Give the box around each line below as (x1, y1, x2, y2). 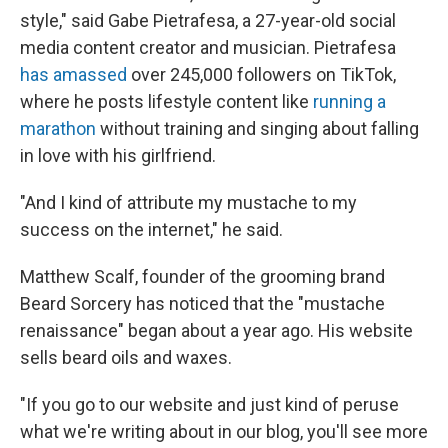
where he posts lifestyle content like (20, 91, 313, 112)
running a (313, 91, 386, 112)
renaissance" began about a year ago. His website (20, 320, 413, 341)
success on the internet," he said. (20, 219, 283, 240)
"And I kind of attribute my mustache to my (20, 192, 357, 213)
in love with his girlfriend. (20, 145, 216, 166)
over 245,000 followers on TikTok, (127, 64, 396, 85)
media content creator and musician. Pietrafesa (20, 37, 396, 58)
